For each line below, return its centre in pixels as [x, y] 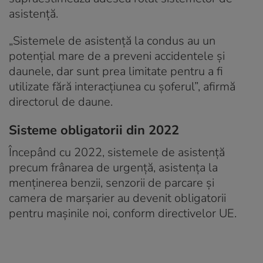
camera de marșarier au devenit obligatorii [117, 198]
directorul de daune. [61, 102]
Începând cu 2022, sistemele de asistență [117, 152]
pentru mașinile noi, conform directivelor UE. [123, 213]
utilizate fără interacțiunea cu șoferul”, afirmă [122, 86]
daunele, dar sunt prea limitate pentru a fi [116, 71]
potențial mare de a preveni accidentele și [117, 56]
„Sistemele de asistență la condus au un [112, 41]
